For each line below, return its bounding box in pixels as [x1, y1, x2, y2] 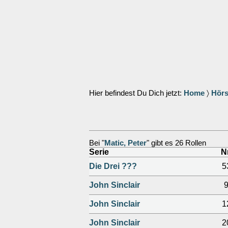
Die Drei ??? [89, 162, 137, 170]
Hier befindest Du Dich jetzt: [89, 89, 184, 97]
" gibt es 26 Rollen [147, 139, 206, 147]
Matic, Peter [104, 139, 147, 147]
